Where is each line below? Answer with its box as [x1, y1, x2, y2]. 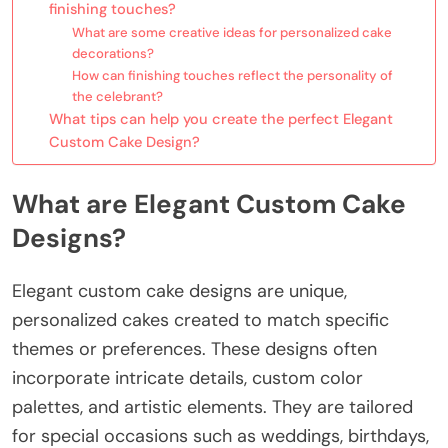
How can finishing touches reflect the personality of [71, 67, 393, 85]
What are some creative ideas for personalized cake [71, 24, 392, 42]
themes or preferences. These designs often [12, 336, 377, 361]
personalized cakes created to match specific [12, 307, 389, 332]
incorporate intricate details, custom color [12, 365, 363, 390]
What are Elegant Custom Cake [12, 186, 406, 221]
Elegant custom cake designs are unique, [12, 278, 347, 303]
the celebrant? [71, 88, 163, 106]
